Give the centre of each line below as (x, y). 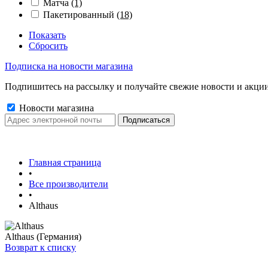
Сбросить (48, 46)
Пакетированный (80, 15)
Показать (47, 35)
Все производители (68, 184)
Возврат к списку (40, 247)
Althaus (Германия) (43, 237)
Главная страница (65, 162)
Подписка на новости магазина (69, 66)
